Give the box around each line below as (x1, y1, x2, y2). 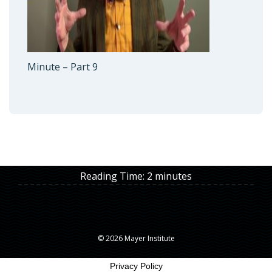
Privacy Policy (109, 260, 163, 271)
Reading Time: (80, 169, 147, 183)
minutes (155, 169, 192, 183)
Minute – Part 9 (27, 59, 98, 73)
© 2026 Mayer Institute (97, 233, 175, 243)
